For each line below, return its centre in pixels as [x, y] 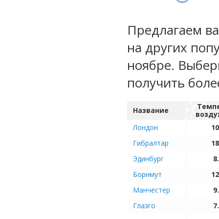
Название [151, 110]
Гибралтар [151, 143]
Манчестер [152, 190]
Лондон [145, 127]
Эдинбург [148, 159]
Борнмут [147, 174]
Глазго [144, 206]
